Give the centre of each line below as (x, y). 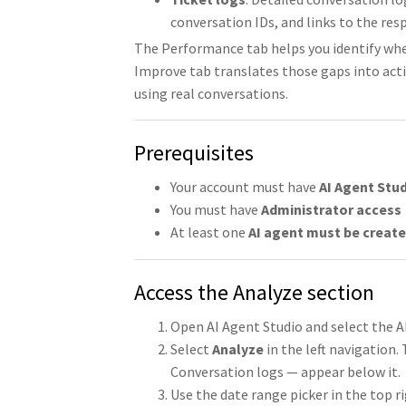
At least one (209, 232)
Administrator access (331, 210)
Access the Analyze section (254, 292)
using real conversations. (211, 93)
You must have (215, 210)
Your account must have (244, 187)
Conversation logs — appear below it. (285, 371)
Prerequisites (193, 153)
